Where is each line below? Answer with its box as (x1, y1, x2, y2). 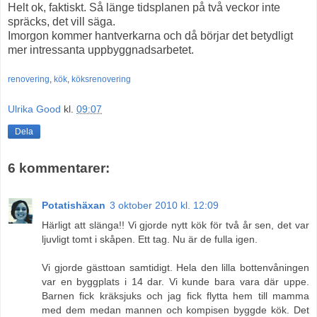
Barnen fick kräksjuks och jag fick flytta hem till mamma (42, 289, 309, 301)
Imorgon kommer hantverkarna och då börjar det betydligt (8, 29, 293, 42)
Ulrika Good (8, 103, 61, 115)
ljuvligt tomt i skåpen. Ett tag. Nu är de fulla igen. (42, 233, 258, 245)
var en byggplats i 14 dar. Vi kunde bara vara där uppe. (42, 275, 309, 287)
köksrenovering (71, 74, 131, 84)
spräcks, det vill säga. (8, 15, 115, 28)
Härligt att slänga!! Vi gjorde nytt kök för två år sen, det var (42, 219, 309, 231)
